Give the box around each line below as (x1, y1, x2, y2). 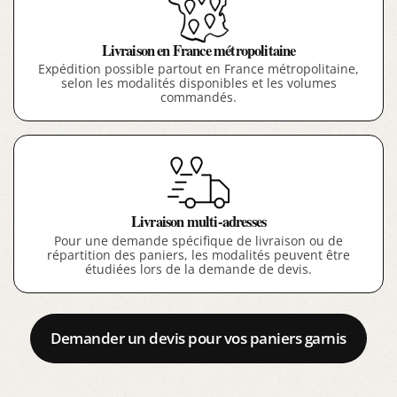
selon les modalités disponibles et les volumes (60, 75, 337, 92)
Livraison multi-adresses (130, 211, 267, 233)
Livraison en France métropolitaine (101, 39, 296, 61)
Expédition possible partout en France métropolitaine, (38, 61, 359, 78)
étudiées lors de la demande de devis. (85, 261, 312, 277)
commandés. (160, 90, 237, 106)
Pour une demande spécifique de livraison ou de (54, 233, 343, 249)
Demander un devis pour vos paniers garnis (51, 327, 346, 348)
